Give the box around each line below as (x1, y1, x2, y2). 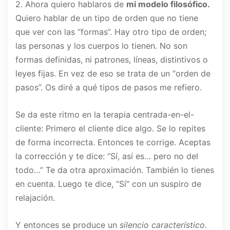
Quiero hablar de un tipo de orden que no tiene (15, 13, 198, 24)
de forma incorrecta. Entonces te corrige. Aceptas (15, 137, 210, 148)
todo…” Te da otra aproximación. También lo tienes (15, 165, 214, 176)
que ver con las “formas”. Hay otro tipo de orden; (15, 27, 206, 37)
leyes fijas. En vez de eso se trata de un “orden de (15, 68, 210, 79)
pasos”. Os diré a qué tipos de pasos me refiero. (15, 82, 202, 93)
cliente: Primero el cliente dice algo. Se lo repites (15, 123, 205, 134)
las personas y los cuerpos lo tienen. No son (15, 41, 187, 51)
